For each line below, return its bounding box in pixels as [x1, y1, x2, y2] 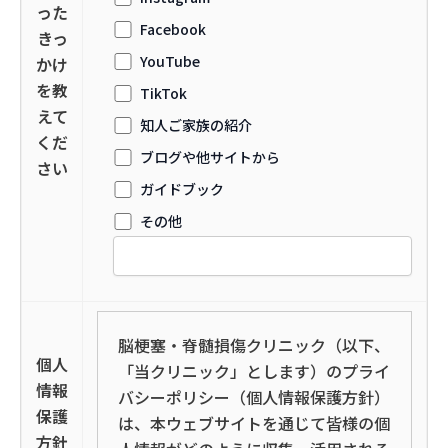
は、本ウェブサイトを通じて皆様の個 [118, 411, 390, 435]
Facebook [140, 19, 207, 39]
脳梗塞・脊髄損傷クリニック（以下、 [118, 333, 390, 357]
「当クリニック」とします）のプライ [118, 359, 390, 383]
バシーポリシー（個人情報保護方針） [118, 385, 390, 409]
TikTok [140, 83, 188, 103]
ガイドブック [140, 179, 225, 199]
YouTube [140, 51, 201, 71]
